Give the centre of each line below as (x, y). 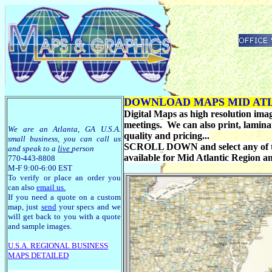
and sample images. (40, 226)
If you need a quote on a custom (64, 197)
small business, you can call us (64, 139)
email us (50, 187)
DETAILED (49, 255)
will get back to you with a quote (64, 216)
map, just (25, 207)
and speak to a (33, 148)
